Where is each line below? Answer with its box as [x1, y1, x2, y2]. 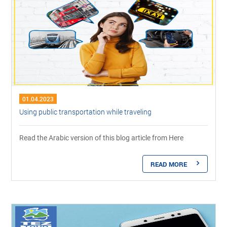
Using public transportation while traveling [19, 106, 152, 117]
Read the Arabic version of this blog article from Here [19, 133, 184, 142]
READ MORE [150, 159, 187, 169]
